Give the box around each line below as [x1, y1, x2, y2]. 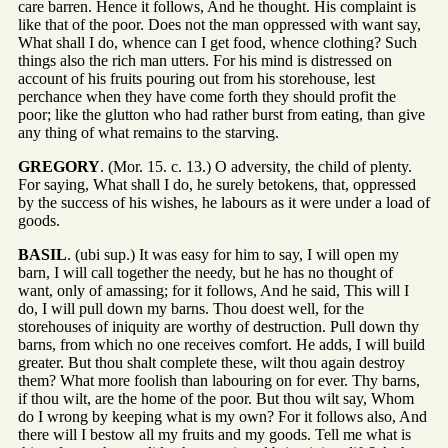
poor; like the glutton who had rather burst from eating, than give [18, 106, 425, 124]
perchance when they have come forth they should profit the [18, 88, 396, 106]
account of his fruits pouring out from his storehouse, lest [18, 70, 375, 88]
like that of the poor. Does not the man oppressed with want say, [18, 16, 421, 34]
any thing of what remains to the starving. [18, 124, 279, 142]
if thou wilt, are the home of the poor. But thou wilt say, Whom [18, 390, 414, 408]
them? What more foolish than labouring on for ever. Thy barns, [18, 372, 420, 390]
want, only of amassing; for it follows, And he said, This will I [18, 282, 409, 300]
